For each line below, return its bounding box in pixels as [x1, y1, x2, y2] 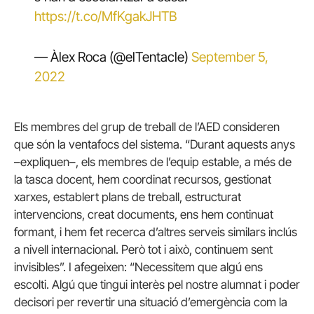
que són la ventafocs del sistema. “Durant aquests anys [14, 137, 295, 151]
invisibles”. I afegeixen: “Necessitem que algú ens [14, 259, 263, 274]
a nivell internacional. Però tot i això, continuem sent [14, 242, 273, 257]
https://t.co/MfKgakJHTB [34, 8, 177, 25]
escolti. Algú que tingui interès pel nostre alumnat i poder [14, 277, 300, 292]
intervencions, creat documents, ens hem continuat [14, 207, 273, 221]
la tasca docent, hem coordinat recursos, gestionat [14, 172, 271, 186]
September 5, [191, 48, 268, 65]
